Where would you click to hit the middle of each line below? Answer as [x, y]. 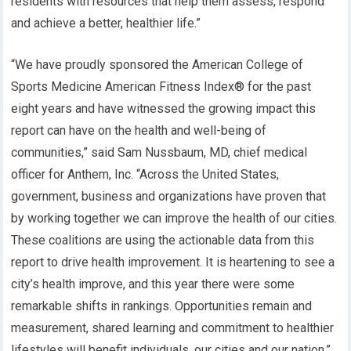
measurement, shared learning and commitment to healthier [173, 328]
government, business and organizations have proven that [169, 196]
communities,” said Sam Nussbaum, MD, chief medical [159, 152]
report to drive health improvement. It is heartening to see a [173, 262]
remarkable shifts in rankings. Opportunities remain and [162, 306]
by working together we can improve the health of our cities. [174, 218]
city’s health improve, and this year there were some [153, 284]
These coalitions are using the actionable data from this [163, 240]
